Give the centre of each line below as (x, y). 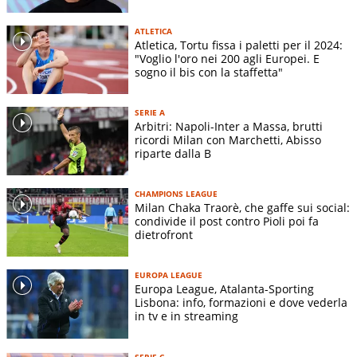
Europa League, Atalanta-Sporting (224, 289)
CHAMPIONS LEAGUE (176, 194)
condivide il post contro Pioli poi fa (227, 222)
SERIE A (150, 113)
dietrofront (164, 235)
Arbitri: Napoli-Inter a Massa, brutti (229, 127)
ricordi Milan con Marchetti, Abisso (228, 140)
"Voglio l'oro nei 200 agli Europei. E (227, 59)
